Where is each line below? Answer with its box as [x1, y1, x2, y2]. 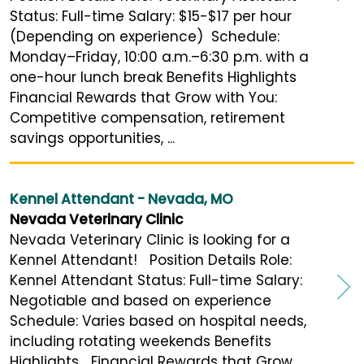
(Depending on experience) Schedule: [10, 27, 279, 47]
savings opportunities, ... [10, 128, 175, 149]
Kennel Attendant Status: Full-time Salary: [10, 271, 302, 291]
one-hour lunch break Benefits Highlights [10, 67, 297, 88]
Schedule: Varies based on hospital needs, [10, 311, 306, 331]
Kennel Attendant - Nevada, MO [10, 189, 233, 210]
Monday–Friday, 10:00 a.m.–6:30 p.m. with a [10, 47, 309, 67]
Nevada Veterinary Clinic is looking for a [10, 230, 290, 250]
